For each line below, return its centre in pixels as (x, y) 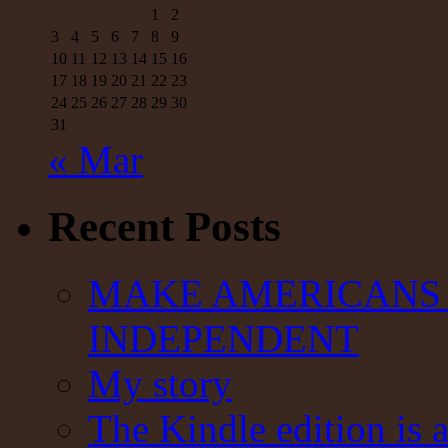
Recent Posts (164, 226)
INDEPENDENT (223, 338)
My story (160, 383)
